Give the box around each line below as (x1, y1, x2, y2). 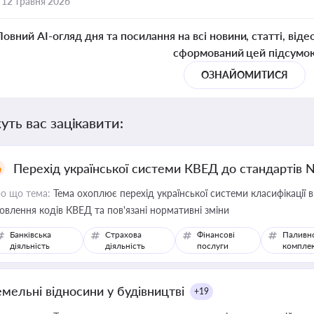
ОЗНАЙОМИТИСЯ (201, 69, 288, 81)
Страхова (105, 229, 142, 240)
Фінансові (196, 229, 235, 240)
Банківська (10, 229, 51, 240)
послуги (196, 240, 228, 251)
